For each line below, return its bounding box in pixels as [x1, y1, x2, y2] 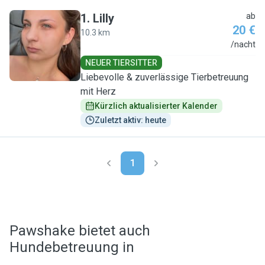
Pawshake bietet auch [9, 222, 150, 239]
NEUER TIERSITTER [85, 58, 157, 67]
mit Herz [80, 86, 116, 97]
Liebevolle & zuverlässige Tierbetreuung [80, 72, 248, 83]
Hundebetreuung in [9, 239, 134, 256]
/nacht [231, 40, 256, 49]
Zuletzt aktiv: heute [95, 115, 166, 125]
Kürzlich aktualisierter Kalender [95, 101, 218, 111]
